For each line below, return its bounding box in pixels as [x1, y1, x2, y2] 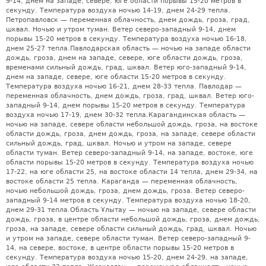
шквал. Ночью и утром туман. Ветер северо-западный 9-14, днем [6, 25, 236, 33]
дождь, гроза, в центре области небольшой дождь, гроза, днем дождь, [6, 215, 260, 223]
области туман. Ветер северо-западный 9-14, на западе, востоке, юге [6, 148, 253, 157]
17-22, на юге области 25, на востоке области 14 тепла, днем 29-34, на [6, 167, 258, 176]
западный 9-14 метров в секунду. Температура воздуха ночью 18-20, [6, 196, 251, 204]
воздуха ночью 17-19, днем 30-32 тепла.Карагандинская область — [6, 110, 245, 119]
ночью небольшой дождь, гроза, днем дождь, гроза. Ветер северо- [6, 186, 245, 195]
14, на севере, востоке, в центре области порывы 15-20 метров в [6, 243, 234, 252]
